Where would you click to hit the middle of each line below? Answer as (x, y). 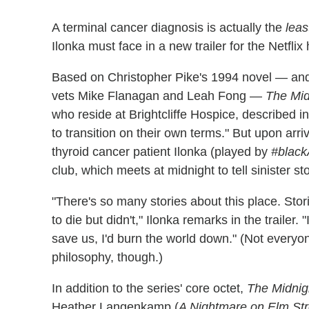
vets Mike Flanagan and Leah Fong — (159, 96)
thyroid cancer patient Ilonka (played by (161, 152)
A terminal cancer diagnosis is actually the (169, 28)
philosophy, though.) (107, 258)
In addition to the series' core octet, (149, 289)
